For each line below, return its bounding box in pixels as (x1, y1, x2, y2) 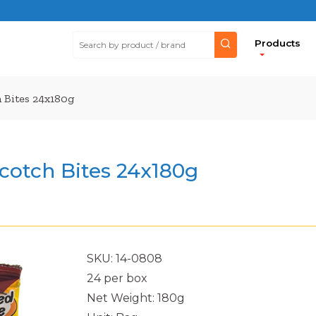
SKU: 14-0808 (86, 252, 162, 265)
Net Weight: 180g (86, 291, 185, 305)
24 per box (86, 272, 147, 285)
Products (255, 37, 300, 49)
